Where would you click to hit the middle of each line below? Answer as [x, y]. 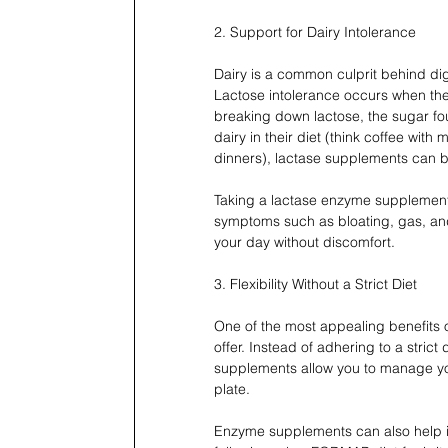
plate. [234, 389]
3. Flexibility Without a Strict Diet [315, 284]
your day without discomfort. [304, 242]
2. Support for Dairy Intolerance [315, 32]
